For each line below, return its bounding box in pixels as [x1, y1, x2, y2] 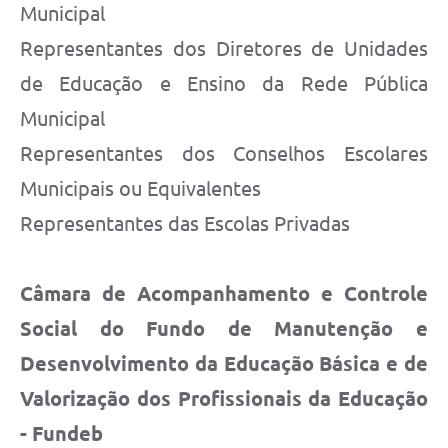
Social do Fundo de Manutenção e [20, 317, 428, 341]
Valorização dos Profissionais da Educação [20, 387, 428, 411]
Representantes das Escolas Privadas [20, 212, 350, 236]
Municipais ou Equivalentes [20, 177, 261, 201]
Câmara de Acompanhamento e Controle [20, 282, 428, 306]
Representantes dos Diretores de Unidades [20, 37, 428, 61]
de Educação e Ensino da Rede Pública [20, 72, 428, 96]
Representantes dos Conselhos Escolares [20, 142, 428, 166]
